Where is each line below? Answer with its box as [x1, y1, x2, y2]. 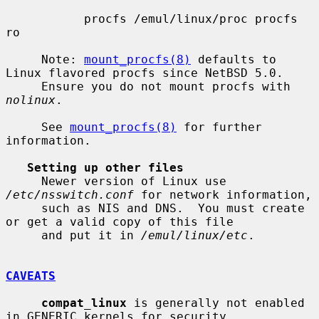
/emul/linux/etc [141, 228, 248, 242]
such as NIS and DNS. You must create [6, 201, 41, 215]
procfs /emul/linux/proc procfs [6, 11, 84, 26]
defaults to [191, 52, 276, 66]
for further [177, 120, 262, 134]
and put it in [41, 228, 141, 242]
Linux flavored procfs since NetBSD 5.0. [6, 66, 283, 80]
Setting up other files [27, 160, 184, 174]
